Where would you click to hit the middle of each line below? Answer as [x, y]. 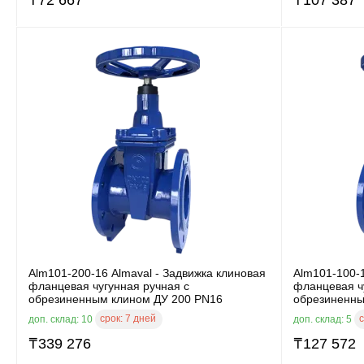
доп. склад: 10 [62, 319]
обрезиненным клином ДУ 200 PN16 [126, 299]
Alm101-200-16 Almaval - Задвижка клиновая [147, 273]
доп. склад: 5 [324, 319]
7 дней [141, 318]
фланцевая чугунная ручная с [109, 286]
